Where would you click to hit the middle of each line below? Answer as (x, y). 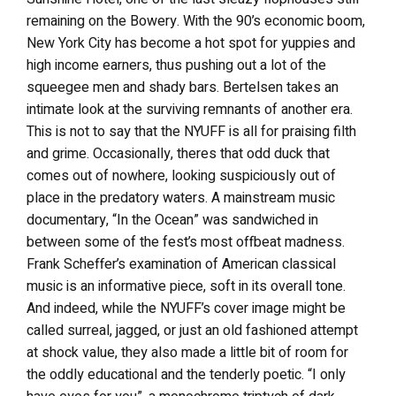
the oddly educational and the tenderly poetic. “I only (186, 374)
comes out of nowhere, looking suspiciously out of (181, 175)
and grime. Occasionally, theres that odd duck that (178, 153)
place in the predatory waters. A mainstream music (181, 198)
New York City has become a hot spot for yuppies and (191, 43)
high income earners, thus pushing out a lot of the (176, 65)
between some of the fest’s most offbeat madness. (186, 242)
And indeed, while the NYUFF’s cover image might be (186, 308)
